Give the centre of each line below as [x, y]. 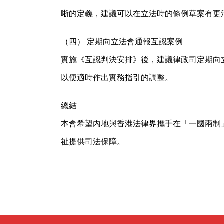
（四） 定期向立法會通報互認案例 [122, 41]
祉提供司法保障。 [93, 141]
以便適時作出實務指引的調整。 [117, 77]
